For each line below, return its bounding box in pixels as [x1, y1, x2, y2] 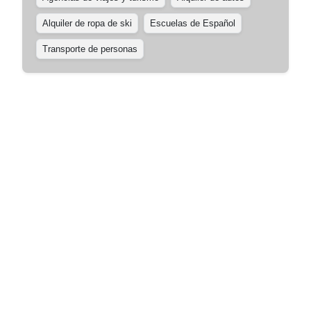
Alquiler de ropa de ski [42, 18, 132, 28]
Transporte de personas [42, 44, 137, 54]
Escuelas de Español [150, 18, 235, 28]
